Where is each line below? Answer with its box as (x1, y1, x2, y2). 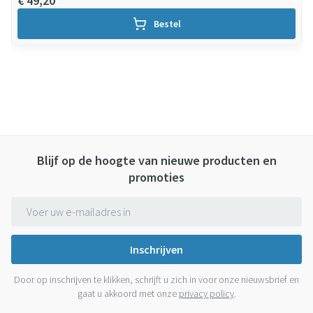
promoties (129, 169, 184, 185)
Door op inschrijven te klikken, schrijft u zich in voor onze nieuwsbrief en (14, 273, 299, 286)
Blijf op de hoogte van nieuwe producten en (36, 152, 277, 168)
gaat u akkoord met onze (77, 287, 179, 300)
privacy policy (178, 287, 234, 300)
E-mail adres (10, 196, 71, 210)
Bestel (153, 17, 181, 30)
